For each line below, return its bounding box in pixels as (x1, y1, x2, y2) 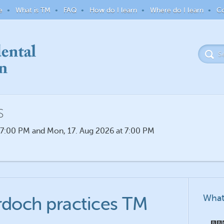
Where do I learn (149, 6, 203, 14)
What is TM (15, 6, 50, 14)
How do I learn (89, 6, 137, 14)
